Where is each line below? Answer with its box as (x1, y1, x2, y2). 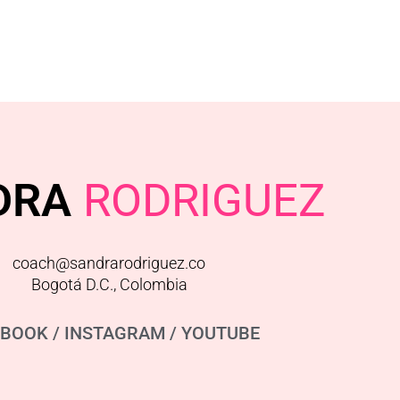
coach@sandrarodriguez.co (12, 254, 205, 273)
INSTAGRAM (63, 322, 165, 345)
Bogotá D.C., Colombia (30, 275, 187, 295)
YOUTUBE (180, 322, 260, 345)
